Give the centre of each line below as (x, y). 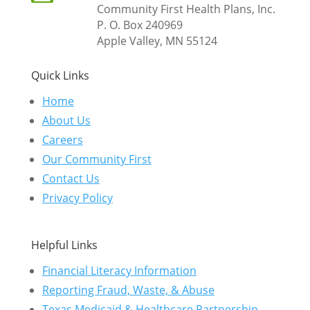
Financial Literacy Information (119, 271)
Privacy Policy (77, 198)
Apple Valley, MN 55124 (157, 41)
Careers (62, 140)
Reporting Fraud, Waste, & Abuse (128, 290)
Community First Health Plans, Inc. (186, 9)
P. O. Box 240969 (139, 25)
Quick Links (60, 76)
